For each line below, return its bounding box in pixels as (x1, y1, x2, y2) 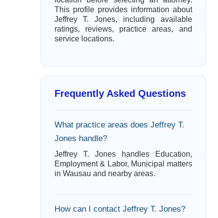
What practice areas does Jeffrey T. (54, 120, 184, 129)
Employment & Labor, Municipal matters (54, 160, 192, 168)
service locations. (54, 35, 114, 43)
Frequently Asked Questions (54, 88, 186, 99)
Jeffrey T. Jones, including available (54, 15, 192, 23)
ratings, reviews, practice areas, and (54, 25, 192, 33)
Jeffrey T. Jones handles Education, (54, 150, 192, 158)
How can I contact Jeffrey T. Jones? (54, 204, 185, 214)
